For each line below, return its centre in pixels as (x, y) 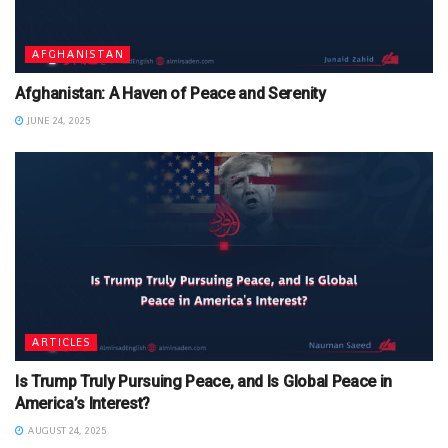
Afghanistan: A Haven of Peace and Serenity (170, 93)
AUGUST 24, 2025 (65, 430)
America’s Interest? (82, 403)
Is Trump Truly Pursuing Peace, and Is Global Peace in (204, 381)
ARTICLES (61, 341)
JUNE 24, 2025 (57, 120)
